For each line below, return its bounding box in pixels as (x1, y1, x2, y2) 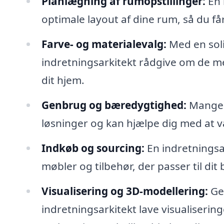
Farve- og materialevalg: (41, 37, 166, 51)
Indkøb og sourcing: (41, 140, 144, 155)
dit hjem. (41, 73, 84, 87)
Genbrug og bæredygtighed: (41, 97, 186, 112)
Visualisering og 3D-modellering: (41, 183, 208, 198)
